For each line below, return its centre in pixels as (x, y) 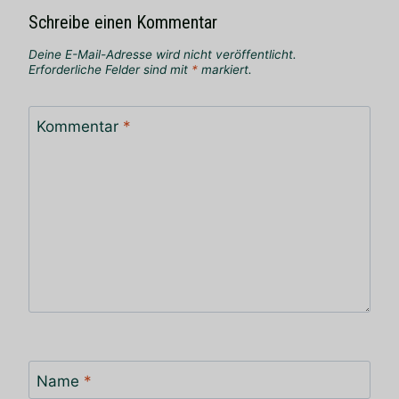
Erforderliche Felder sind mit (110, 70)
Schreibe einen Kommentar (123, 23)
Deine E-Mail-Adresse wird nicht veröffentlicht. (163, 55)
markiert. (225, 70)
